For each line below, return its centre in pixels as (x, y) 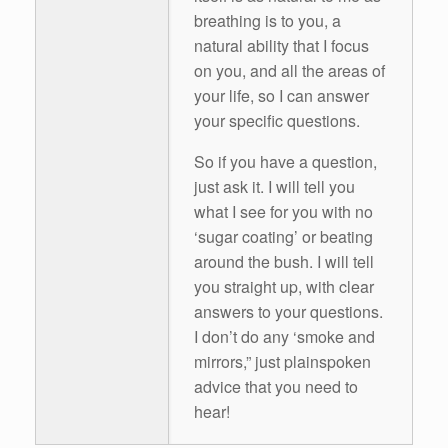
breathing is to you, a (267, 20)
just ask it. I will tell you (274, 186)
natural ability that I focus (281, 45)
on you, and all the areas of (289, 70)
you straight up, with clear (284, 286)
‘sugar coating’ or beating (283, 236)
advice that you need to (276, 386)
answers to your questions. (288, 311)
